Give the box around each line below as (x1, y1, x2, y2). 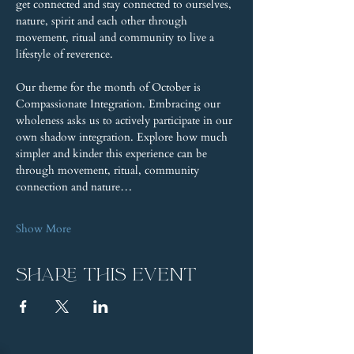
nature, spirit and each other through (16, 13, 190, 28)
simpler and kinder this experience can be (16, 146, 210, 161)
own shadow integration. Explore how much (16, 130, 231, 145)
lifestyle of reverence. (16, 47, 113, 62)
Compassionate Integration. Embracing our (16, 96, 224, 111)
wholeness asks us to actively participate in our (16, 113, 235, 128)
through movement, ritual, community (16, 163, 202, 178)
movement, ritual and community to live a (16, 30, 217, 45)
